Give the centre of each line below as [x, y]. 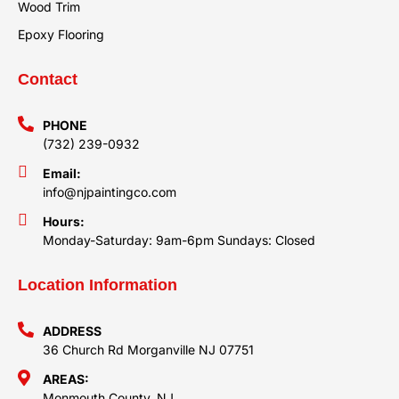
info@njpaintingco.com [109, 192]
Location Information [98, 285]
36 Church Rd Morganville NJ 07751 [148, 350]
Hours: [63, 222]
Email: [61, 174]
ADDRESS [72, 331]
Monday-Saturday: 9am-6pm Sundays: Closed [179, 240]
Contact [48, 80]
